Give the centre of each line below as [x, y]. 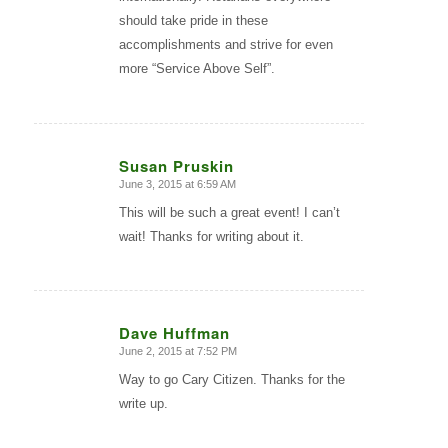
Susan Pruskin [176, 165]
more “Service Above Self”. [196, 69]
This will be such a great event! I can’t [229, 212]
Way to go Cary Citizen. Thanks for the [231, 379]
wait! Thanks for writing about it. [211, 236]
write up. [143, 403]
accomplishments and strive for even [225, 45]
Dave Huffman [174, 332]
